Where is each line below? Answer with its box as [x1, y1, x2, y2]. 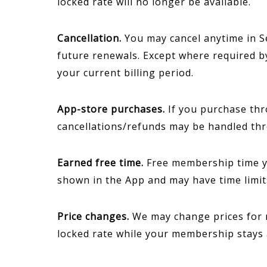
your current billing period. [57, 66, 194, 79]
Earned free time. [57, 156, 144, 169]
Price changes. [57, 210, 129, 223]
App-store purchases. [57, 103, 165, 116]
